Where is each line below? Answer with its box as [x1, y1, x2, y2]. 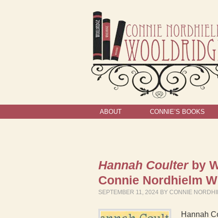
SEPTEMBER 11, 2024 [98, 189, 159, 196]
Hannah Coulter [98, 158, 188, 172]
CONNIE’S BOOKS [150, 108, 205, 115]
